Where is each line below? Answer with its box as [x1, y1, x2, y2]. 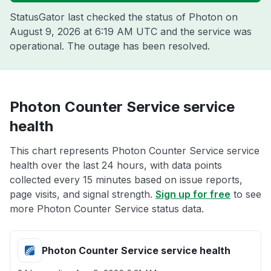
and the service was [157, 25, 252, 38]
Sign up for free [155, 188, 230, 200]
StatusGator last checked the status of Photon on [10, 11, 238, 23]
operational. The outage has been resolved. [10, 40, 210, 52]
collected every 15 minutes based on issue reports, [10, 174, 243, 186]
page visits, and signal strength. [10, 188, 155, 200]
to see [230, 188, 261, 200]
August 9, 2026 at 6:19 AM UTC [10, 25, 157, 38]
